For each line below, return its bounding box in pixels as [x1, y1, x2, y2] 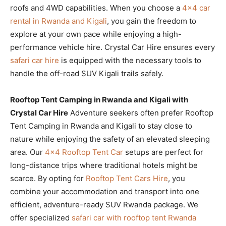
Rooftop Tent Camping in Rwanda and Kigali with [10, 94, 188, 104]
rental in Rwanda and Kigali [10, 16, 107, 26]
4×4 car [182, 3, 210, 13]
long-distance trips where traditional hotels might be [10, 160, 198, 170]
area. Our [10, 147, 45, 157]
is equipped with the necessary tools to [59, 55, 201, 65]
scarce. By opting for [10, 173, 86, 183]
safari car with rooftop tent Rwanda [72, 212, 196, 222]
